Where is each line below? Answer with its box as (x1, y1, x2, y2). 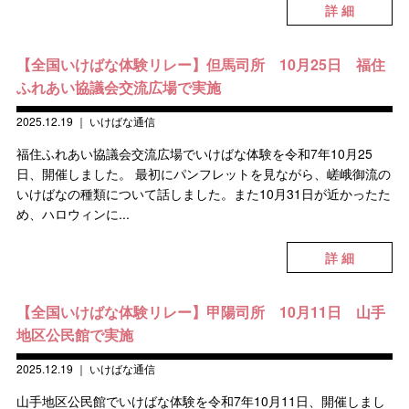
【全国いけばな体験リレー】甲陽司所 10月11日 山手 (16, 301, 385, 322)
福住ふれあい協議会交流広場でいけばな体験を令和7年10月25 (16, 144, 372, 163)
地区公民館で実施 (16, 324, 133, 345)
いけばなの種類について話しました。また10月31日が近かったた (16, 184, 391, 203)
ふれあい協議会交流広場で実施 (16, 77, 221, 98)
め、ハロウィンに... (16, 204, 130, 223)
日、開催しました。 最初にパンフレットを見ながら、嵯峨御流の (16, 164, 391, 183)
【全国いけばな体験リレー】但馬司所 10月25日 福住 (16, 54, 385, 75)
